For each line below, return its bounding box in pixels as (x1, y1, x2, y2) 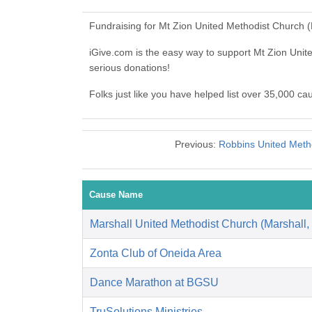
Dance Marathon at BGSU (90, 276, 219, 289)
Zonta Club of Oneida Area (90, 247, 221, 260)
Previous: (175, 139, 219, 150)
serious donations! (89, 62, 170, 74)
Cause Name (89, 189, 143, 201)
